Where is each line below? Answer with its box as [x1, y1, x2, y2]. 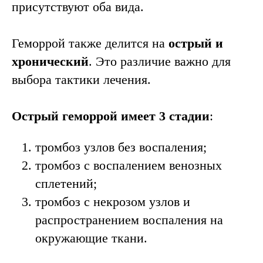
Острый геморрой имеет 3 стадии [12, 109, 210, 123]
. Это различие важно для [89, 54, 231, 69]
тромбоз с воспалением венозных [35, 158, 222, 173]
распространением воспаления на [35, 213, 223, 227]
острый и [168, 36, 223, 50]
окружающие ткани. [35, 231, 147, 245]
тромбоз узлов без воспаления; [35, 140, 207, 154]
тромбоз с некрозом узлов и [35, 194, 190, 209]
